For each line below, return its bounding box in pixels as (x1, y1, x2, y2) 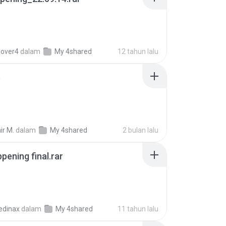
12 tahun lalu (118, 47, 158, 55)
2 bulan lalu (123, 126, 158, 134)
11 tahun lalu (118, 205, 158, 213)
